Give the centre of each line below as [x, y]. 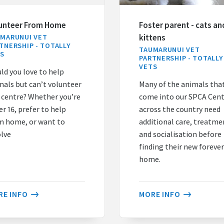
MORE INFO [160, 194]
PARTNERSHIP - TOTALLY [181, 58]
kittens [152, 37]
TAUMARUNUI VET [169, 49]
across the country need [180, 109]
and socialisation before [180, 134]
